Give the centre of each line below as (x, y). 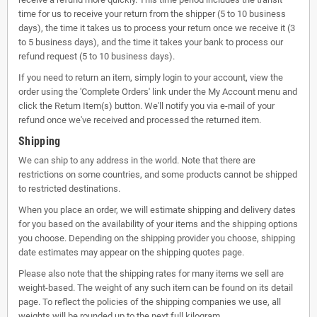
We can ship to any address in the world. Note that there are (137, 160)
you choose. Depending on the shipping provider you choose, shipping (157, 238)
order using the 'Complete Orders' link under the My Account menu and (158, 92)
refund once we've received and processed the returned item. (140, 120)
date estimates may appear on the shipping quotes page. (131, 252)
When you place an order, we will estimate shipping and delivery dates (157, 210)
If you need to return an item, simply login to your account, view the (151, 77)
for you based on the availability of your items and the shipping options (158, 224)
